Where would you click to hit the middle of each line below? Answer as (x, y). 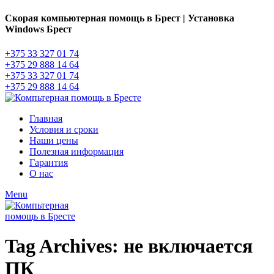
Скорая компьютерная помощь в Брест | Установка (120, 18)
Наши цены (54, 140)
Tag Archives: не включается (129, 246)
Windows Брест (39, 29)
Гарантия (49, 162)
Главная (46, 118)
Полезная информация (76, 151)
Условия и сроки (64, 129)
